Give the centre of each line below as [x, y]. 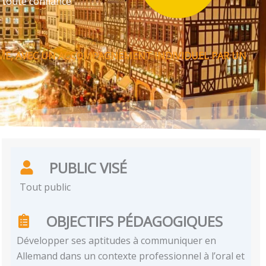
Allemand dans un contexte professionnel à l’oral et [131, 256]
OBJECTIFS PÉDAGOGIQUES [135, 221]
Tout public [45, 187]
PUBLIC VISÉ [88, 167]
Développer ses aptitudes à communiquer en [117, 240]
